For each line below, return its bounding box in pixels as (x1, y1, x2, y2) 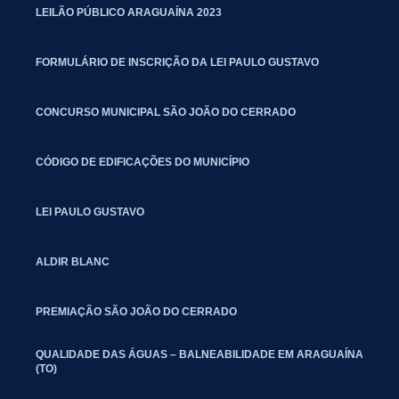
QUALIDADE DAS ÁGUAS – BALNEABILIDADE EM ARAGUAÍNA (36, 348, 363, 360)
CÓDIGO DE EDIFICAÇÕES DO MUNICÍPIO (36, 156, 249, 167)
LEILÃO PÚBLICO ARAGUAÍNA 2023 (36, 6, 222, 18)
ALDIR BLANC (36, 256, 110, 267)
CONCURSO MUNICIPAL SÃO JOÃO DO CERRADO (36, 106, 296, 118)
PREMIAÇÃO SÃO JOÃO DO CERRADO (36, 305, 237, 317)
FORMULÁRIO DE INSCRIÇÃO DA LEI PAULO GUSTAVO (36, 56, 319, 68)
